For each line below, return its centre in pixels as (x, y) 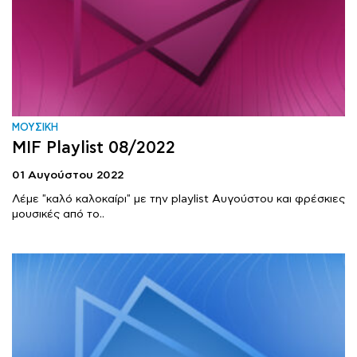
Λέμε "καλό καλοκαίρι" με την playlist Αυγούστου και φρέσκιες (178, 199)
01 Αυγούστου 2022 (68, 175)
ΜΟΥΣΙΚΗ (35, 128)
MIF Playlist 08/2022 (94, 148)
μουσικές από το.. (58, 214)
